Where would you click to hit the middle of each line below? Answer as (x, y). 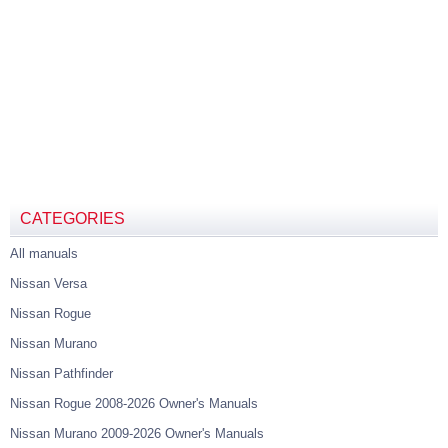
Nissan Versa (48, 283)
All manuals (44, 253)
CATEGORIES (72, 218)
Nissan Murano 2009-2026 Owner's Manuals (137, 433)
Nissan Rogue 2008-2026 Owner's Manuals (134, 403)
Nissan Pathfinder (61, 373)
